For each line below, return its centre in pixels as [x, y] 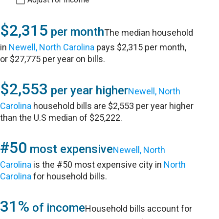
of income [57, 208]
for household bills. [69, 176]
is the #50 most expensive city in [98, 164]
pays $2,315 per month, [141, 47]
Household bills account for [139, 208]
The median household [149, 33]
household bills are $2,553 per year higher [113, 106]
